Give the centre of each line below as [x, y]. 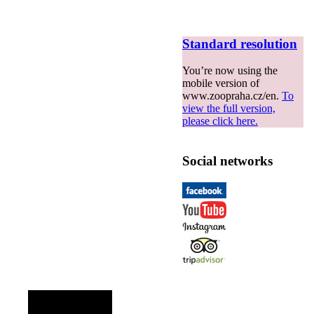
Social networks [227, 161]
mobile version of [221, 83]
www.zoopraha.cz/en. [232, 96]
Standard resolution [240, 43]
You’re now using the [230, 71]
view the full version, [229, 109]
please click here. [220, 121]
